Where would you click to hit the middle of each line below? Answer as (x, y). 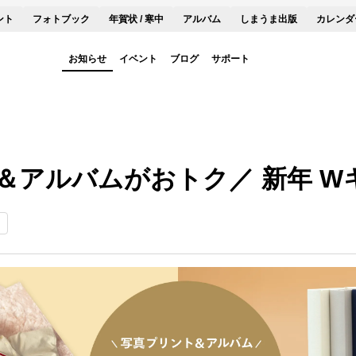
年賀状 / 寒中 (137, 19)
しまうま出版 (269, 19)
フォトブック (62, 19)
